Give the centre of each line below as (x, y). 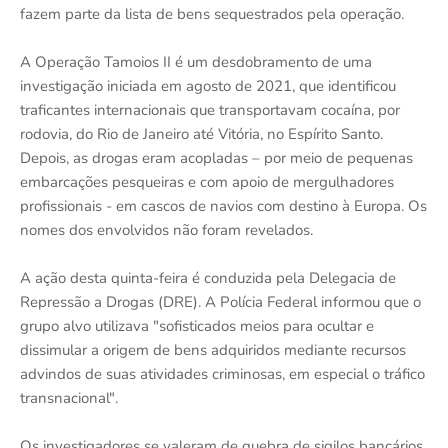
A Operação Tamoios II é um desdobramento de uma (196, 61)
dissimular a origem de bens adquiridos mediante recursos (213, 349)
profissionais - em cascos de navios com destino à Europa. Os (223, 205)
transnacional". (69, 397)
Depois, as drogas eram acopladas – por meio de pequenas (216, 157)
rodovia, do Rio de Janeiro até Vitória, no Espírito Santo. (201, 133)
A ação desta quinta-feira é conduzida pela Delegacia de (208, 277)
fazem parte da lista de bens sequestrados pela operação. (212, 13)
